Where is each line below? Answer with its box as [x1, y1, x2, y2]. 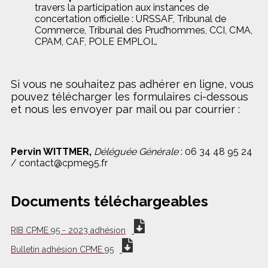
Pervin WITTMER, [11, 146, 92, 158]
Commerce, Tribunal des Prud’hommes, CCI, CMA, [35, 25, 252, 36]
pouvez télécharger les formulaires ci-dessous [11, 90, 248, 103]
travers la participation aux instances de [35, 2, 209, 14]
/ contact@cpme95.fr [11, 157, 108, 169]
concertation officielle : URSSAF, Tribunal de [35, 13, 226, 25]
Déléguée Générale [94, 146, 181, 158]
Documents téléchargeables [11, 193, 208, 211]
